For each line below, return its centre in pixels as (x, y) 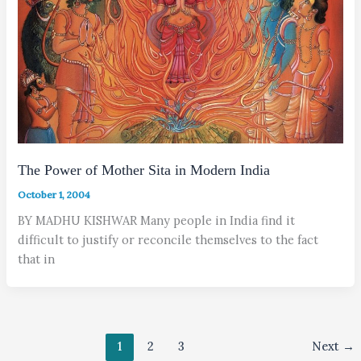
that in (37, 259)
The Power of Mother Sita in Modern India (144, 170)
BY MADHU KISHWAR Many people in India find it (157, 220)
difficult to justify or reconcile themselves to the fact (168, 239)
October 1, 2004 (54, 194)
